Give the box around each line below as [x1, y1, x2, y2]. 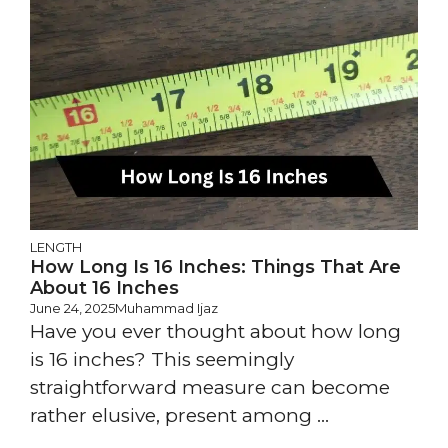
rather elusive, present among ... [30, 404, 329, 428]
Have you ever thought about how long [30, 320, 401, 344]
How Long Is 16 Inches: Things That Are [30, 256, 401, 279]
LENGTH [30, 239, 82, 256]
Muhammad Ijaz [115, 300, 218, 317]
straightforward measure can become [30, 376, 390, 400]
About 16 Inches [30, 277, 179, 300]
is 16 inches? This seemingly [30, 348, 294, 372]
